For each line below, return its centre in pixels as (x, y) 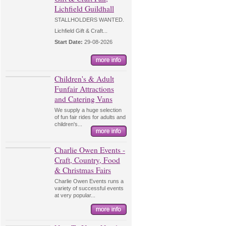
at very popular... (75, 195)
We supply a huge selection (88, 110)
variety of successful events (89, 188)
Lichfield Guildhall (84, 9)
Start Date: (69, 42)
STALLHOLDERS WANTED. (89, 20)
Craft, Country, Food (87, 160)
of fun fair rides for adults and (90, 117)
